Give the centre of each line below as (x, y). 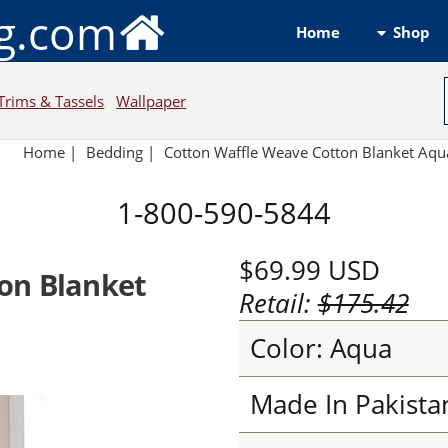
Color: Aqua (320, 348)
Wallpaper (151, 100)
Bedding (115, 152)
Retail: (278, 303)
